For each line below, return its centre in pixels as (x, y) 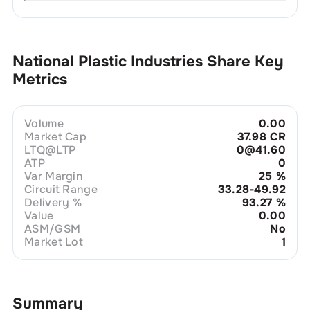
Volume (44, 123)
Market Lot (54, 241)
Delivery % (53, 202)
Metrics (39, 79)
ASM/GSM (52, 228)
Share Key (245, 61)
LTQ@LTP (50, 149)
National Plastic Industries (107, 61)
